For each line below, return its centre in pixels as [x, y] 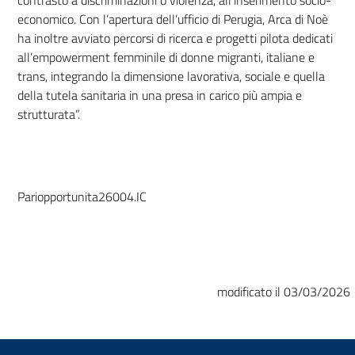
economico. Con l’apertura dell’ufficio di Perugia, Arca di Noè [173, 19]
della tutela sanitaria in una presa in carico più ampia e [160, 95]
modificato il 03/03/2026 [284, 291]
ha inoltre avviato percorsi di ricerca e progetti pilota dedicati [175, 38]
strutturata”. [49, 114]
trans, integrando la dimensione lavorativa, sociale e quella [171, 76]
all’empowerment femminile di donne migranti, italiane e [166, 57]
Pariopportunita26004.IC [82, 196]
